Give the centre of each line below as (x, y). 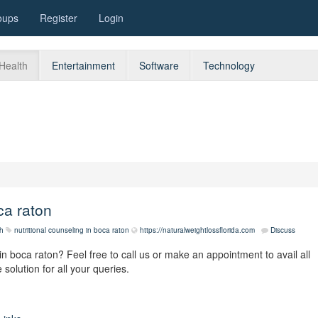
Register (59, 18)
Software (159, 65)
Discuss (283, 230)
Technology (229, 65)
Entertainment (83, 65)
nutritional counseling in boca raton (72, 230)
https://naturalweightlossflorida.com (197, 230)
